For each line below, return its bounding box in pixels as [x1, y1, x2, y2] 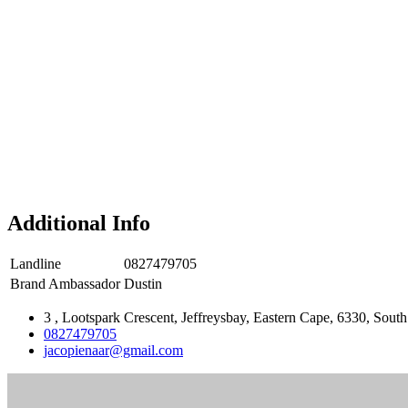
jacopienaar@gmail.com [44, 342, 183, 359]
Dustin [124, 276, 162, 292]
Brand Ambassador [10, 276, 120, 292]
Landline [10, 256, 61, 272]
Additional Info [7, 210, 150, 235]
